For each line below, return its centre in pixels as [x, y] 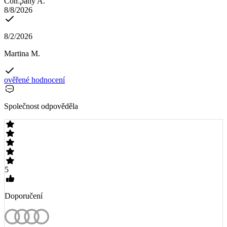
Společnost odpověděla [41, 106]
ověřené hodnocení [34, 80]
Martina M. [22, 53]
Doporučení [24, 196]
